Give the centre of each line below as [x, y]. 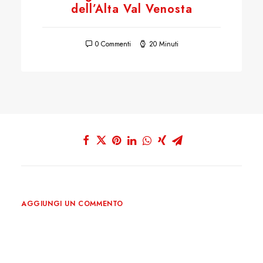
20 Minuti [163, 44]
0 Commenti [113, 44]
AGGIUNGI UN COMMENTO [72, 204]
